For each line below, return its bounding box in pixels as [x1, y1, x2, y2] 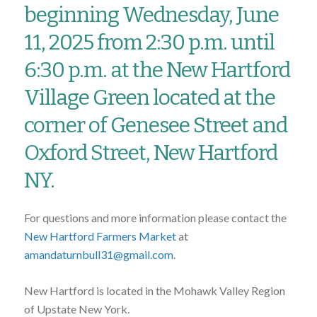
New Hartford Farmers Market [23, 229, 176, 243]
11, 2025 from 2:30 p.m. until [23, 30, 275, 56]
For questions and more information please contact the [23, 211, 287, 225]
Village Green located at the [23, 85, 275, 111]
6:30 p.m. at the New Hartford [23, 57, 290, 83]
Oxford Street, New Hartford [23, 140, 277, 166]
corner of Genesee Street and [23, 113, 287, 139]
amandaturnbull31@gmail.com [23, 248, 173, 262]
